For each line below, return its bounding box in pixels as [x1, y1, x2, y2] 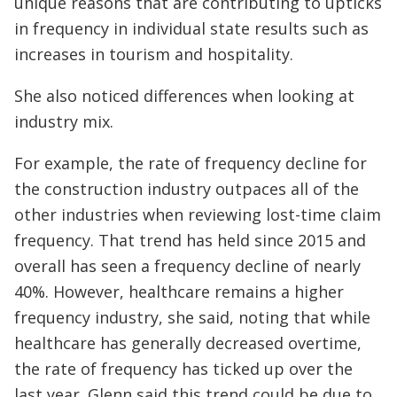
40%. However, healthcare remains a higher [14, 281, 344, 302]
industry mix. [14, 111, 113, 132]
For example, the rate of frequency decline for [14, 152, 367, 174]
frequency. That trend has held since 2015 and [14, 230, 366, 251]
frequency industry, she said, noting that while [14, 307, 370, 328]
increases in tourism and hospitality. [14, 43, 293, 65]
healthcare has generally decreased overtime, [14, 332, 362, 354]
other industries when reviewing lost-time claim [14, 204, 381, 225]
